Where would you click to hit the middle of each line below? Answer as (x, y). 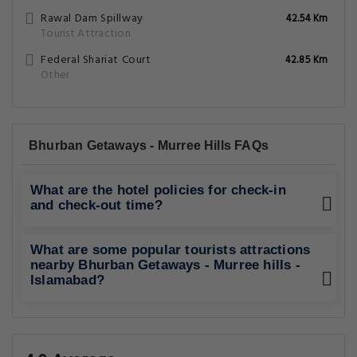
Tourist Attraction (86, 34)
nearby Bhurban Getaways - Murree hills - (165, 265)
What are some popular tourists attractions (171, 250)
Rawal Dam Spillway (92, 19)
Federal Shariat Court (96, 60)
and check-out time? (96, 205)
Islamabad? (67, 280)
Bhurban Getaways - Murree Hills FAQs (149, 145)
